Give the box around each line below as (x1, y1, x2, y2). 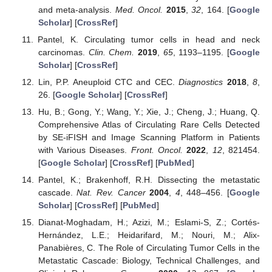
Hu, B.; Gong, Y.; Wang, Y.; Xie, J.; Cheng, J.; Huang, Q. (38, 107, 260, 117)
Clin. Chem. (88, 47, 135, 57)
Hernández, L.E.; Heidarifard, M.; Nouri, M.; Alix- (38, 230, 260, 240)
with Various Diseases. (38, 145, 131, 155)
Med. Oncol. (115, 4, 163, 15)
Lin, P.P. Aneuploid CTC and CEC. (38, 76, 179, 87)
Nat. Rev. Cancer (76, 188, 146, 198)
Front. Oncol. (131, 145, 183, 155)
